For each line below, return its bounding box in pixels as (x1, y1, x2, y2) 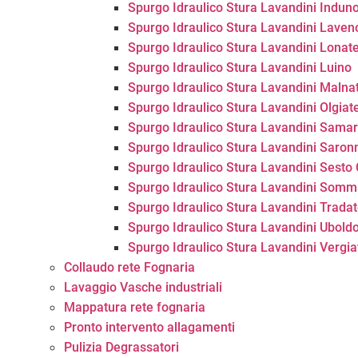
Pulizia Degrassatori (64, 340, 179, 355)
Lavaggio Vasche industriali (64, 280, 222, 295)
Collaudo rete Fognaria (64, 260, 195, 275)
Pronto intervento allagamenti (64, 320, 235, 335)
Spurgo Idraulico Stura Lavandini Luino (128, 60, 352, 75)
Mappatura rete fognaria (64, 300, 205, 315)
